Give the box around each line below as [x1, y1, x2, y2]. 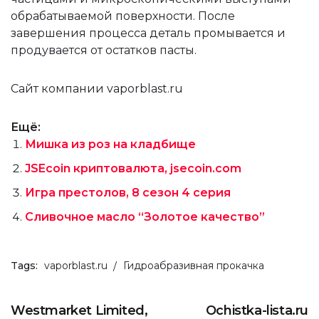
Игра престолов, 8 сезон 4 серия [25, 185, 231, 199]
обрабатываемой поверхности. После [11, 9, 235, 23]
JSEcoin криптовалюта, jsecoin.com [25, 161, 241, 175]
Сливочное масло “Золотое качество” [25, 209, 265, 224]
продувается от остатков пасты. [11, 43, 197, 57]
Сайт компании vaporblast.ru [11, 81, 183, 95]
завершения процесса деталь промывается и [11, 26, 286, 40]
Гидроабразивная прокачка [123, 258, 264, 272]
